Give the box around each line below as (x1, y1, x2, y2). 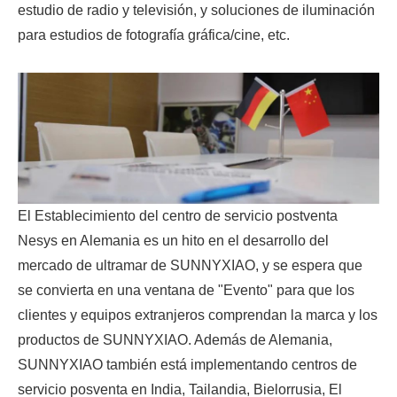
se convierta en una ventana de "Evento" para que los (18, 282, 354, 298)
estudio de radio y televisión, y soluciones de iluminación (18, 2, 375, 18)
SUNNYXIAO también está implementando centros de (18, 356, 357, 372)
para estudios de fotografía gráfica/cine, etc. (18, 27, 290, 43)
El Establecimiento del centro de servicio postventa (18, 207, 338, 223)
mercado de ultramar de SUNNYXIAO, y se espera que (18, 257, 362, 273)
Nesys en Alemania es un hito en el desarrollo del (18, 232, 329, 248)
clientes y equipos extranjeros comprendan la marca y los (18, 307, 378, 323)
